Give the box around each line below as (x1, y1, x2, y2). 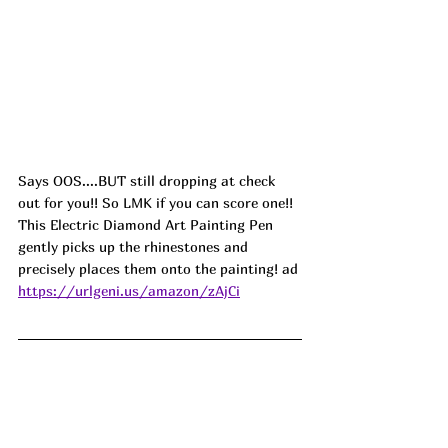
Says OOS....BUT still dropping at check (18, 171, 279, 189)
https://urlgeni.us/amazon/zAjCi (18, 281, 240, 299)
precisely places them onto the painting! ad (18, 259, 298, 277)
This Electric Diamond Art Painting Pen (18, 215, 277, 233)
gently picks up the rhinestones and (18, 237, 252, 255)
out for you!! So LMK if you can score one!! (18, 193, 297, 211)
